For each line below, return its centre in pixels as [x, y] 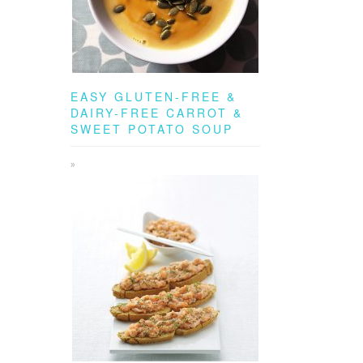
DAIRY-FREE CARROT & [157, 113]
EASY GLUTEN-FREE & [154, 96]
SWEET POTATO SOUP [152, 129]
